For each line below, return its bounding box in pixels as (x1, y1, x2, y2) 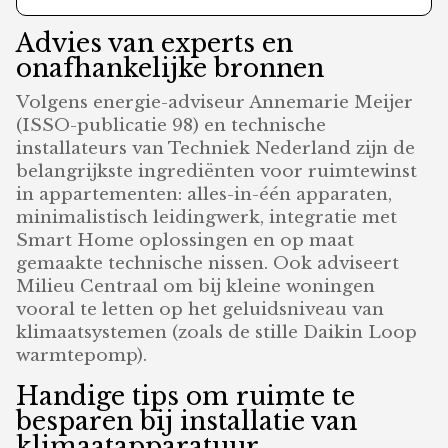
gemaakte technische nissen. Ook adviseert (16, 253, 400, 275)
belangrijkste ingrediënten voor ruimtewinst (16, 161, 418, 183)
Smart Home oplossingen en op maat (16, 230, 355, 252)
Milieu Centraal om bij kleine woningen (16, 276, 376, 298)
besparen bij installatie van (16, 406, 358, 438)
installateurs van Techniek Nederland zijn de (16, 138, 416, 160)
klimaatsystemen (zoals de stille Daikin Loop (16, 322, 418, 344)
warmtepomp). (16, 345, 148, 367)
